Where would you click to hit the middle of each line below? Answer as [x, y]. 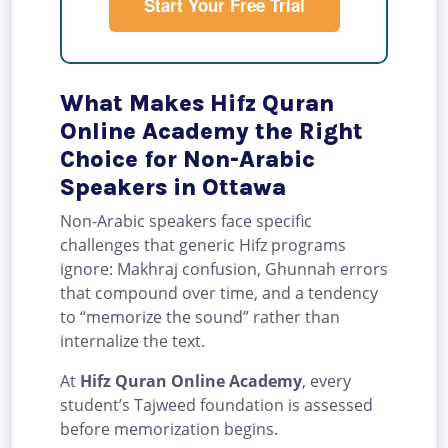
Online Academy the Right [211, 131]
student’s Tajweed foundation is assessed [216, 405]
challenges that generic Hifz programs [203, 245]
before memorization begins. [171, 429]
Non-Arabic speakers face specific [186, 221]
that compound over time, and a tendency [219, 293]
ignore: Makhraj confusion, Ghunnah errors [224, 269]
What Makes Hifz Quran [197, 103]
